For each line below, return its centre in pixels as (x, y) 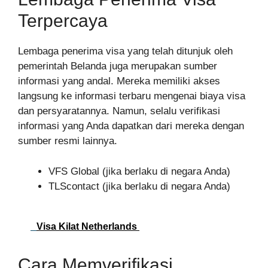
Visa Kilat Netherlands (88, 227)
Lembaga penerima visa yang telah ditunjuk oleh (125, 51)
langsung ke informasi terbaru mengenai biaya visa (132, 96)
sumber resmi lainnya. (68, 141)
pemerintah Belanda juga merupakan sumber (118, 66)
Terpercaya (63, 21)
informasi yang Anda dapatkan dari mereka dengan (131, 126)
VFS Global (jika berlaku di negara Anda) (139, 171)
